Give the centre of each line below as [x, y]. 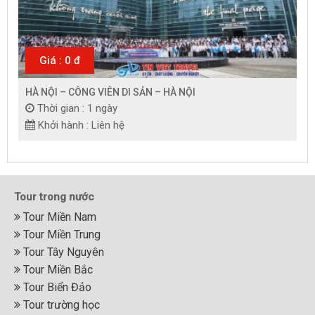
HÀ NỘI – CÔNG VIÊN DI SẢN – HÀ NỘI [110, 92]
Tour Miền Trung [60, 234]
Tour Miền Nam [58, 217]
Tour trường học [60, 304]
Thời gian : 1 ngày [77, 108]
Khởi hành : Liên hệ [81, 125]
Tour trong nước [54, 197]
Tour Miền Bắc [57, 269]
